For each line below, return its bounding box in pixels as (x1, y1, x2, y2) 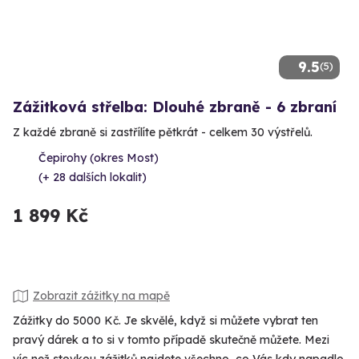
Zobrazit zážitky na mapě (33, 288, 170, 304)
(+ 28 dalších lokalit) (38, 169, 147, 184)
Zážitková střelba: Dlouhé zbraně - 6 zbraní (13, 97, 337, 116)
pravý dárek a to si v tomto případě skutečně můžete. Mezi (13, 332, 329, 347)
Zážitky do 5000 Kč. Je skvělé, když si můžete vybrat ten (13, 313, 318, 328)
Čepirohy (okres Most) (38, 150, 159, 165)
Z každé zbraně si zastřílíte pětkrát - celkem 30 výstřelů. (13, 124, 313, 139)
